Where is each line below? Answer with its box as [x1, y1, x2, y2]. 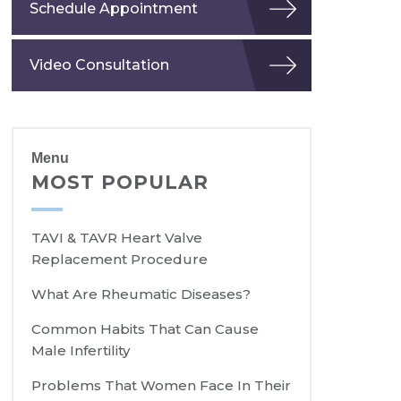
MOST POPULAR [31, 171, 209, 194]
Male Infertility [31, 342, 131, 360]
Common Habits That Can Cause [31, 320, 260, 338]
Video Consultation [30, 56, 170, 74]
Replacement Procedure [31, 251, 209, 269]
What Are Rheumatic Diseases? [31, 286, 252, 303]
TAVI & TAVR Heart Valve [31, 229, 203, 247]
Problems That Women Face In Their [31, 377, 292, 395]
